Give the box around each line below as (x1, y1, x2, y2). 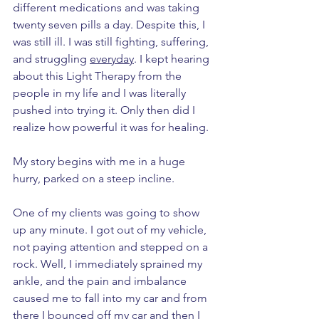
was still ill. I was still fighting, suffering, (13, 35, 211, 49)
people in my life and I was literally (13, 86, 189, 100)
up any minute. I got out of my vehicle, (13, 223, 209, 237)
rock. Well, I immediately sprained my (13, 257, 205, 271)
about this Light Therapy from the (13, 69, 184, 83)
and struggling (13, 52, 90, 66)
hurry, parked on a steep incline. (13, 172, 177, 186)
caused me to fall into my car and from (13, 291, 210, 305)
